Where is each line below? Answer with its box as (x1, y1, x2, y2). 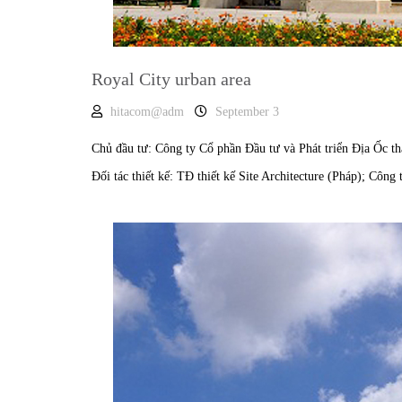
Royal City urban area (92, 69, 251, 89)
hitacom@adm (110, 105, 184, 118)
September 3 (215, 105, 279, 118)
